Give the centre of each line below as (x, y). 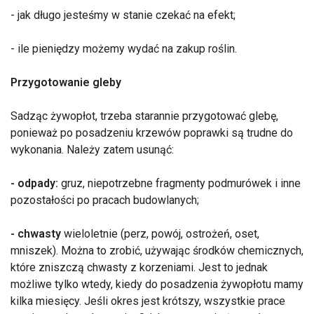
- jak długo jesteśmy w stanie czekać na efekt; (123, 15)
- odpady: (34, 184)
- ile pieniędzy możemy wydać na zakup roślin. (124, 49)
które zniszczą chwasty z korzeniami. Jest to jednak (139, 268)
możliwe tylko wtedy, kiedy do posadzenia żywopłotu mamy (157, 285)
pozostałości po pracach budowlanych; (105, 200)
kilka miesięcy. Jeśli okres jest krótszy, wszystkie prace (148, 301)
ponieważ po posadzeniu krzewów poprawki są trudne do (152, 133)
